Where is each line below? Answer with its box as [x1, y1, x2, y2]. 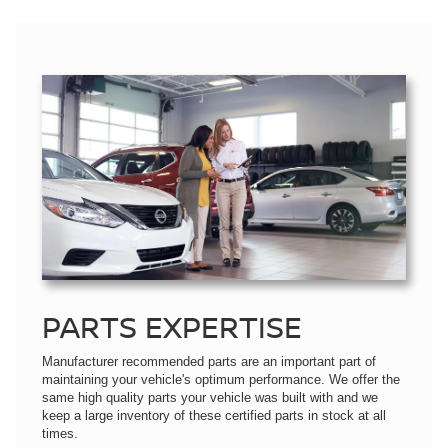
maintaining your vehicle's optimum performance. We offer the [42, 371, 400, 387]
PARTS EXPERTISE [42, 305, 302, 347]
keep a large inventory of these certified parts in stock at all [42, 407, 386, 423]
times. [42, 425, 78, 441]
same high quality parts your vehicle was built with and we [42, 389, 378, 405]
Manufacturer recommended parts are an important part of [42, 353, 376, 369]
